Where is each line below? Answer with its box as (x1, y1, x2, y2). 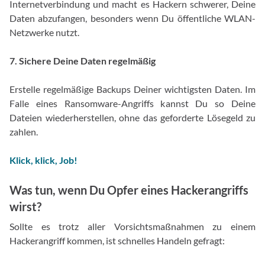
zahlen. (9, 126, 38, 138)
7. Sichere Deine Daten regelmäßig (9, 55, 156, 67)
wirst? (9, 199, 41, 214)
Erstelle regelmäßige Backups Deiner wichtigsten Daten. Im (9, 83, 256, 95)
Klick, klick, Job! (9, 154, 77, 166)
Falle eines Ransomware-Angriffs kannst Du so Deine (9, 98, 256, 109)
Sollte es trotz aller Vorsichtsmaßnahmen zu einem (9, 221, 256, 232)
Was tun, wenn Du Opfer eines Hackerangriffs (9, 183, 248, 198)
